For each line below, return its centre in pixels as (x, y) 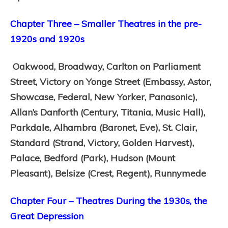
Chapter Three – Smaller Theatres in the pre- (106, 24)
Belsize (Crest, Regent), (105, 173)
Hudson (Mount (143, 158)
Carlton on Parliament (153, 66)
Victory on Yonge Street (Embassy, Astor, (125, 82)
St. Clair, (180, 127)
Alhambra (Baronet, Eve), (108, 127)
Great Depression (47, 216)
